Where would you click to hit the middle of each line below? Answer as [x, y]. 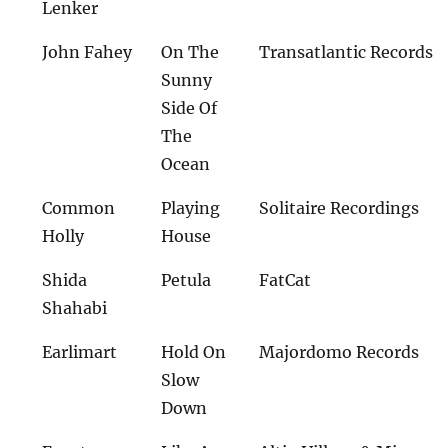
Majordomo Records [339, 351]
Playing [191, 207]
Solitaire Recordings [339, 207]
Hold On [194, 351]
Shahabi [75, 307]
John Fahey [87, 51]
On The [190, 51]
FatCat [285, 279]
